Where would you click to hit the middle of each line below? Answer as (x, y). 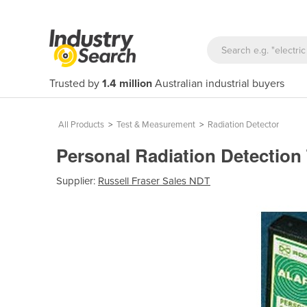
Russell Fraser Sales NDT (154, 181)
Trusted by (76, 84)
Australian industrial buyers (218, 84)
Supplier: (77, 181)
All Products (81, 125)
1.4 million (127, 84)
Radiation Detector (243, 125)
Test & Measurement (156, 125)
